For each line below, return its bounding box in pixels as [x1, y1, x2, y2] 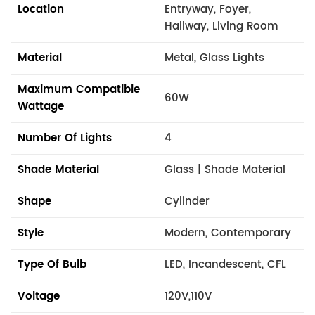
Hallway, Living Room [165, 17, 278, 35]
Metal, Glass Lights [165, 49, 264, 67]
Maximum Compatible [18, 80, 140, 98]
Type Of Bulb [18, 255, 86, 274]
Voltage [18, 287, 60, 305]
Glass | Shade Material [165, 160, 285, 179]
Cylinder [165, 192, 210, 210]
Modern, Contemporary [165, 224, 291, 242]
